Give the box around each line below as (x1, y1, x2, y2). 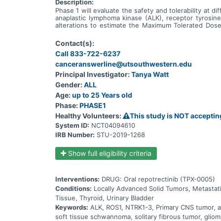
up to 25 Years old (72, 90, 132, 99)
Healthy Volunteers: (55, 111, 121, 120)
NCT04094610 (91, 121, 135, 129)
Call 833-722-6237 (55, 49, 120, 58)
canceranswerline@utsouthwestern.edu (55, 59, 192, 68)
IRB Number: (55, 130, 95, 139)
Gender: (55, 80, 82, 89)
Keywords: (55, 203, 88, 211)
